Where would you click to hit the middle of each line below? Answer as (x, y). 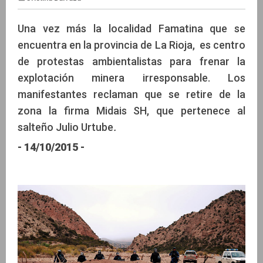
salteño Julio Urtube (65, 127)
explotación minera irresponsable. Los (131, 77)
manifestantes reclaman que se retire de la (131, 94)
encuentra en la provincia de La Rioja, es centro (131, 45)
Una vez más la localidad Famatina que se (131, 28)
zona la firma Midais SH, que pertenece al (131, 110)
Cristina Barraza (67, 63)
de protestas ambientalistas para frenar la (131, 61)
